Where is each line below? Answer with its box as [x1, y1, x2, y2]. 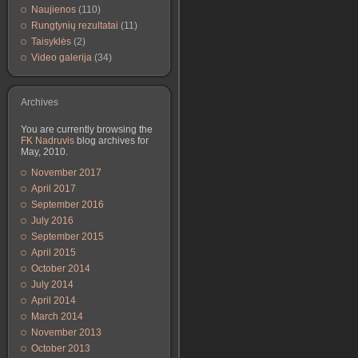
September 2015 [31, 231, 104, 242]
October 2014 [31, 263, 90, 274]
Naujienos [31, 4, 76, 15]
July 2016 [31, 215, 74, 226]
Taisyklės [31, 36, 71, 47]
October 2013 [31, 343, 90, 354]
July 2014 [31, 279, 74, 290]
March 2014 [31, 311, 83, 322]
